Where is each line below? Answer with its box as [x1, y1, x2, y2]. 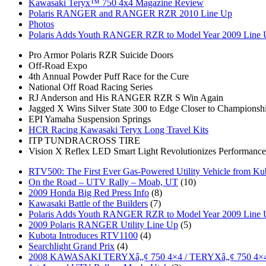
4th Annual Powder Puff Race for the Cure [28, 71, 189, 81]
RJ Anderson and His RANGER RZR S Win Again [28, 92, 223, 103]
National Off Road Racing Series [28, 81, 153, 92]
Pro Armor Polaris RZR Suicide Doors [28, 49, 173, 60]
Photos [28, 18, 54, 29]
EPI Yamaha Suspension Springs [28, 113, 151, 124]
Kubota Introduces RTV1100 [28, 230, 138, 240]
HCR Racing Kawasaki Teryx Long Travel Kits [28, 124, 208, 135]
